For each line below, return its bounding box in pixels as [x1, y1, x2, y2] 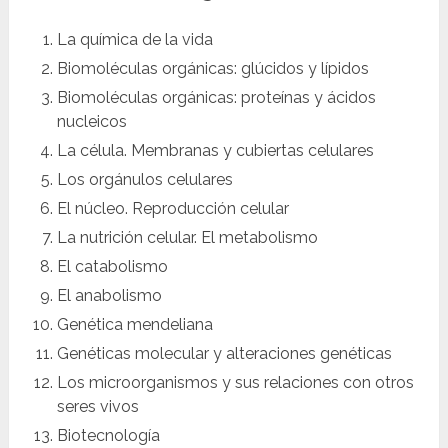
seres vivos [56, 397, 143, 417]
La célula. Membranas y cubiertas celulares [56, 141, 378, 161]
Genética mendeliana [56, 315, 217, 335]
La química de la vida [56, 30, 217, 50]
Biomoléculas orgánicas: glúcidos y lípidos [56, 59, 373, 79]
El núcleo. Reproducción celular [56, 199, 293, 219]
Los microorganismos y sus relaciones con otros [56, 373, 414, 393]
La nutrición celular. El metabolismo [56, 228, 322, 248]
